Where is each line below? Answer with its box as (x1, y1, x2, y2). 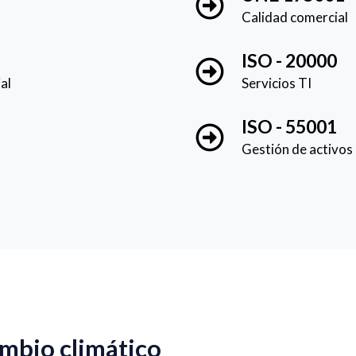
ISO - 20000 (242, 48, 337, 72)
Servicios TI (242, 74, 311, 91)
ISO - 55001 (242, 114, 337, 137)
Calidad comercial (242, 8, 348, 25)
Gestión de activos (242, 140, 353, 157)
